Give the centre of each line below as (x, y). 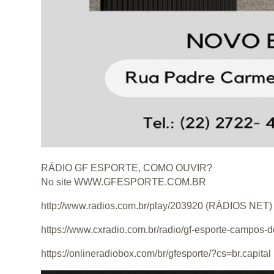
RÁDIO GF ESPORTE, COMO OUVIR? (127, 168)
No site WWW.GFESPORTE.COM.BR (124, 182)
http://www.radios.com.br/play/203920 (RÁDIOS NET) (157, 206)
